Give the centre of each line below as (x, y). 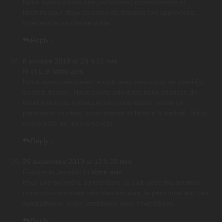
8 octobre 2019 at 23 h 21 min (70, 61)
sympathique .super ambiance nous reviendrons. (99, 203)
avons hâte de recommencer (68, 124)
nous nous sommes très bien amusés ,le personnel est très (115, 193)
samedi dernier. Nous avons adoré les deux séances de (110, 92)
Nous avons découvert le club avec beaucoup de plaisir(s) (113, 82)
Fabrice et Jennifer (52, 172)
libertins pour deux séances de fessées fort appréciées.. (111, 13)
